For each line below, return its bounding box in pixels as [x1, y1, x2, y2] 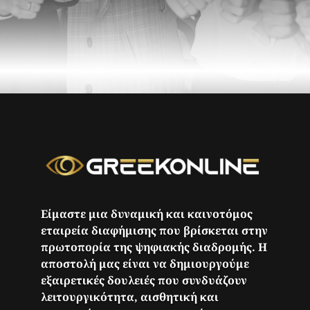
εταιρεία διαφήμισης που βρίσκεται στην [41, 222, 268, 238]
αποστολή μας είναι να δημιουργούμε [41, 255, 250, 271]
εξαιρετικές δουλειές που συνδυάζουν [41, 272, 248, 288]
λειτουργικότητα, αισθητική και [41, 289, 219, 304]
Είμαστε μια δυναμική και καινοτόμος [41, 206, 253, 221]
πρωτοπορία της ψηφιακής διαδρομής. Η [41, 239, 268, 255]
